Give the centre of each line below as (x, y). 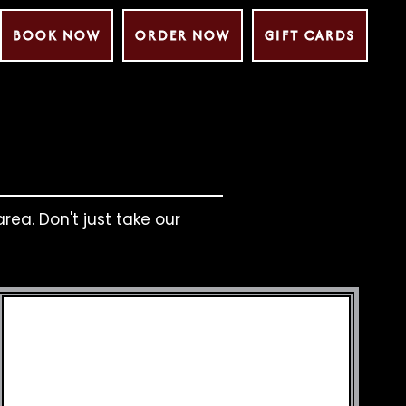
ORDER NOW (183, 35)
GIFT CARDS (310, 35)
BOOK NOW (57, 35)
